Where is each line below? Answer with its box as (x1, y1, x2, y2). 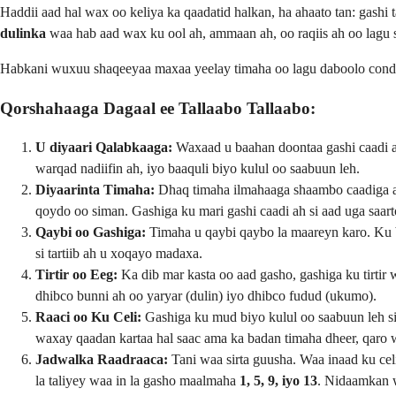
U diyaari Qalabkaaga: (35, 140, 172, 156)
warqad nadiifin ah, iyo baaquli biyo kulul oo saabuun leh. (35, 161, 360, 177)
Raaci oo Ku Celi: (35, 309, 141, 325)
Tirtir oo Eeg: (35, 267, 118, 283)
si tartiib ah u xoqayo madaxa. (35, 246, 202, 262)
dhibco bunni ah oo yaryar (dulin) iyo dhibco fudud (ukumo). (35, 288, 377, 304)
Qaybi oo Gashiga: (35, 225, 146, 240)
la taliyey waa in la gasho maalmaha (35, 373, 240, 389)
